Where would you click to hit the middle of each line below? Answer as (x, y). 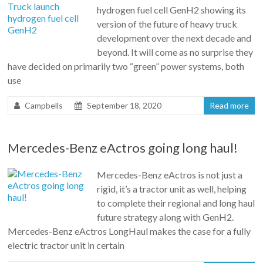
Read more (229, 105)
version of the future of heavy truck (167, 23)
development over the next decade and (174, 38)
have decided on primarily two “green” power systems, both (126, 66)
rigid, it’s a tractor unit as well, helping (172, 188)
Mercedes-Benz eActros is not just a (170, 174)
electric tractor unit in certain (66, 245)
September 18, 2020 (124, 105)
